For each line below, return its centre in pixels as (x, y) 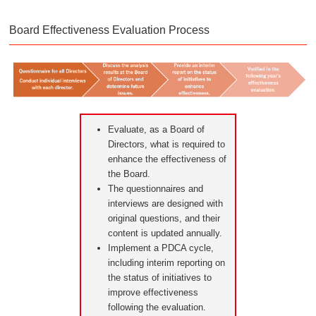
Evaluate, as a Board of (156, 129)
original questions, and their (164, 218)
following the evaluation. (157, 307)
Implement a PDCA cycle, (161, 248)
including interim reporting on (166, 263)
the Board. (129, 174)
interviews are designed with (165, 203)
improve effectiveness (153, 292)
